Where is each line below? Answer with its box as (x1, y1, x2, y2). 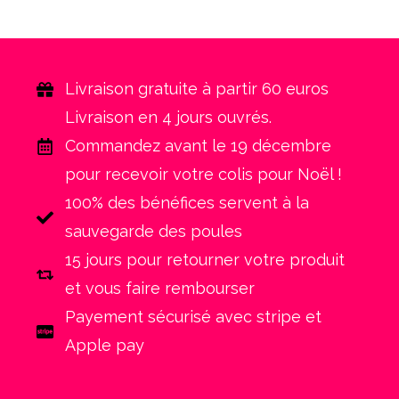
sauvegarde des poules (64, 222, 242, 240)
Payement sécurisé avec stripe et (64, 307, 322, 326)
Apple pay (64, 336, 144, 354)
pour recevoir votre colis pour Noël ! (64, 165, 342, 183)
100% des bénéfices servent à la (64, 193, 309, 212)
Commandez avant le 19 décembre (64, 136, 331, 155)
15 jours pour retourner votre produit (64, 250, 345, 269)
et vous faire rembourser (64, 279, 255, 297)
